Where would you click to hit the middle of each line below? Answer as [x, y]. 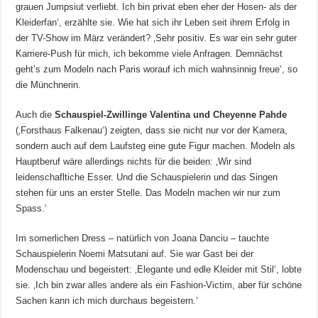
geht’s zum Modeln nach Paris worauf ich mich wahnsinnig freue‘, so [157, 69]
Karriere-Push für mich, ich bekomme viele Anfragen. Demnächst [149, 53]
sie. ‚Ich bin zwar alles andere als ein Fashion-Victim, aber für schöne [159, 285]
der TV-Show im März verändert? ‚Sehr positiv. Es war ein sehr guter [157, 38]
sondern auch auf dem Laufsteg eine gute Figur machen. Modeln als [156, 146]
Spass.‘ [32, 208]
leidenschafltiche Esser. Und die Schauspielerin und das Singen [147, 177]
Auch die [35, 114]
